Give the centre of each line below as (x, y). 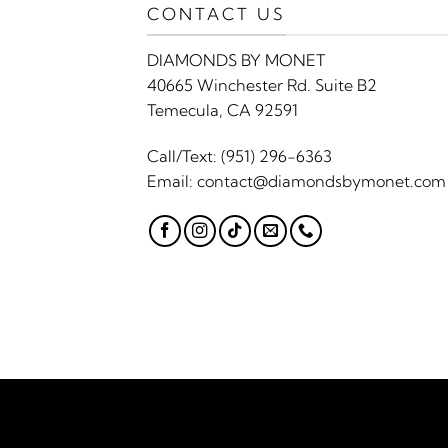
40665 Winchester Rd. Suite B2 (262, 85)
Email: (172, 181)
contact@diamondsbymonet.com (321, 181)
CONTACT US (216, 13)
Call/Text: (184, 156)
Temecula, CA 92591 (222, 110)
